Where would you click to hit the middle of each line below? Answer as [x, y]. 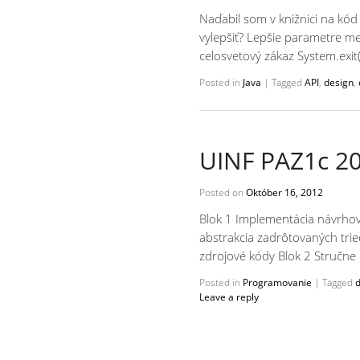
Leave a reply [229, 297]
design [339, 83]
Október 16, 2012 [284, 192]
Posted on [223, 192]
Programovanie [277, 283]
